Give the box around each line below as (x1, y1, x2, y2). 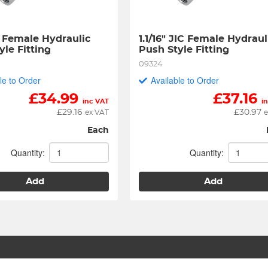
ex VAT (85, 109, 109, 116)
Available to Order (151, 74, 220, 86)
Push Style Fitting (139, 45, 230, 54)
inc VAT (83, 98, 109, 105)
